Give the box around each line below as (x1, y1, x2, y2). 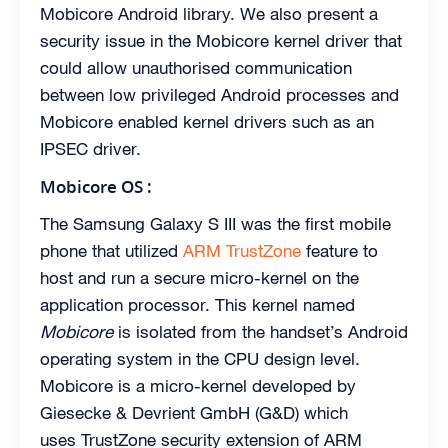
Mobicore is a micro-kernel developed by (40, 375, 356, 397)
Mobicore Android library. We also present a (40, 3, 378, 25)
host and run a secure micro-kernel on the (40, 267, 359, 289)
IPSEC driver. (40, 138, 141, 160)
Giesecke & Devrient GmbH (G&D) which (40, 402, 348, 424)
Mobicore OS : (40, 175, 152, 198)
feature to (301, 240, 378, 262)
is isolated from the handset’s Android (113, 321, 408, 343)
